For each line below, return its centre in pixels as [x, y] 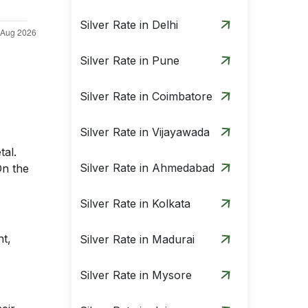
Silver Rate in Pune [130, 60]
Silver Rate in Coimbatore [146, 96]
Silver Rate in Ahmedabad [147, 168]
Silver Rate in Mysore [136, 275]
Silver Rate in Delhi [129, 25]
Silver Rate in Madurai [137, 239]
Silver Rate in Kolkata [135, 203]
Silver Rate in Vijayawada [145, 132]
